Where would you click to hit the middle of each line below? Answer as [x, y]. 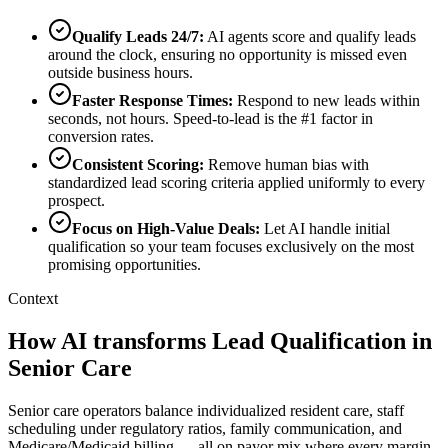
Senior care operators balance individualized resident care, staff [206, 410]
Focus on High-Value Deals [163, 229]
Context [33, 299]
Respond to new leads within [328, 101]
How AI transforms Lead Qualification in [220, 340]
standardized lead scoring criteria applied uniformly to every [236, 183]
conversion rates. [101, 137]
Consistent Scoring [135, 165]
